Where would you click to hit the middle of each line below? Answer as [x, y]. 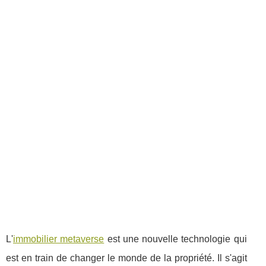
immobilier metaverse [59, 239]
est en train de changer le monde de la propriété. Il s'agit [126, 258]
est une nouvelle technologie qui [175, 239]
